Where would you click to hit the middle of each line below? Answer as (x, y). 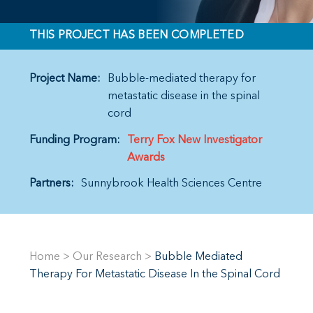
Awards (146, 158)
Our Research (107, 257)
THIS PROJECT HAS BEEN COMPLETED (137, 36)
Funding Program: (75, 140)
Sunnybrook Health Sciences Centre (172, 184)
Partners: (52, 184)
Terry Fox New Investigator (195, 140)
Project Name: (65, 79)
